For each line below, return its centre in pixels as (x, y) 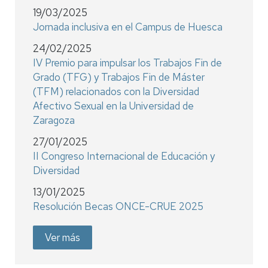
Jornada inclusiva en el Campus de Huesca (128, 27)
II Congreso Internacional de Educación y (124, 156)
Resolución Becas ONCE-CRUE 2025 (118, 207)
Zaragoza (54, 121)
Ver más (63, 238)
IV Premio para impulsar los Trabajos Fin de (127, 63)
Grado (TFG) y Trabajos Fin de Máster (119, 77)
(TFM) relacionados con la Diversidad (116, 92)
